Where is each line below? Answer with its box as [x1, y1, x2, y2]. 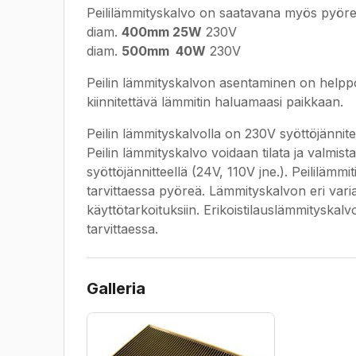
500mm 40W [122, 43, 206, 59]
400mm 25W [122, 24, 202, 40]
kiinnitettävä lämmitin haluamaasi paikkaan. [87, 94, 343, 110]
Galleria [87, 279, 145, 298]
